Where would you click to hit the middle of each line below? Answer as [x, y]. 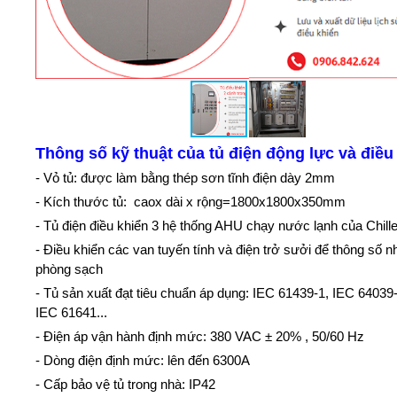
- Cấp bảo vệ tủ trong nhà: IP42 [126, 384]
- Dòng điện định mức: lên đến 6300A [143, 360]
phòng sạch [70, 269]
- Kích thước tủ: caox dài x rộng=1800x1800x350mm [193, 201]
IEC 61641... [72, 312]
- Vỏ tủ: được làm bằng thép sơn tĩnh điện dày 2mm [186, 177]
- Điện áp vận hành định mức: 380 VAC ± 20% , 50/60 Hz [200, 336]
